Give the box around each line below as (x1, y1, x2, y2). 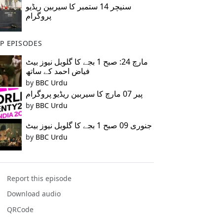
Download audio (7, 189, 61, 199)
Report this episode (7, 174, 72, 184)
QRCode (7, 204, 34, 214)
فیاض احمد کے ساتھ (25, 66, 90, 76)
